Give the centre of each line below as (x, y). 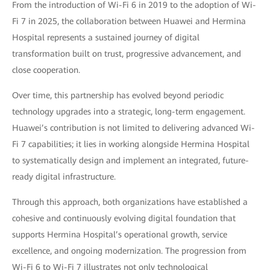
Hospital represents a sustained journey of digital (106, 37)
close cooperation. (46, 70)
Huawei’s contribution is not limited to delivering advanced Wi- (133, 127)
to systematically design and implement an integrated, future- (130, 160)
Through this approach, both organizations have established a (130, 202)
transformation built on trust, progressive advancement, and (127, 53)
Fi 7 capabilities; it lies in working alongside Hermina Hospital (131, 144)
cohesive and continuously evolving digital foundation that (124, 218)
